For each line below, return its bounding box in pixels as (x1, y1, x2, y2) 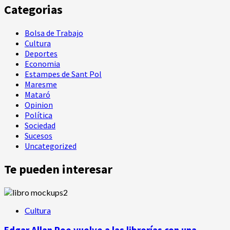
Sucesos (25, 130, 52, 141)
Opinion (25, 99, 53, 110)
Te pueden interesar (4, 161, 112, 177)
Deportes (25, 48, 57, 59)
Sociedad (25, 120, 55, 130)
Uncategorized (25, 140, 76, 151)
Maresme (25, 79, 57, 89)
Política (25, 109, 52, 120)
